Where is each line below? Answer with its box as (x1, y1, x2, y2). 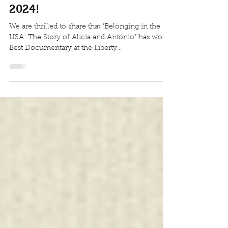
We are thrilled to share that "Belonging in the (9, 51, 160, 58)
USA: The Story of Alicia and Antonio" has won (9, 62, 167, 69)
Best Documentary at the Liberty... (9, 72, 122, 79)
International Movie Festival (9, 15, 158, 27)
